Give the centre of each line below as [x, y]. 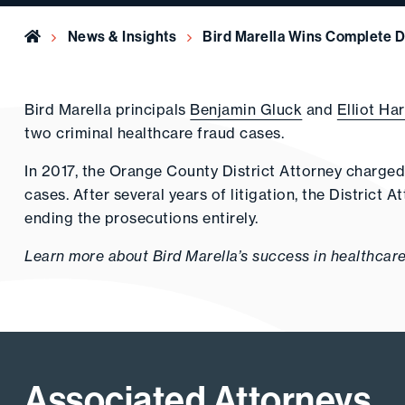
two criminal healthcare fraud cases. [155, 133]
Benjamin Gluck [246, 109]
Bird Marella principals [108, 109]
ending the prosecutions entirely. [141, 218]
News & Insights [122, 36]
